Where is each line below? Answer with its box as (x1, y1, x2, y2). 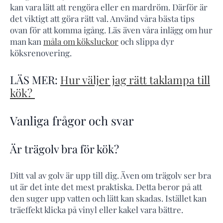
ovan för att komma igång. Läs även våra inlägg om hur (10, 24, 213, 35)
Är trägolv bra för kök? (10, 141, 119, 156)
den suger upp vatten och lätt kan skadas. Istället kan (10, 192, 207, 204)
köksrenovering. (10, 47, 72, 58)
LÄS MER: (10, 72, 60, 88)
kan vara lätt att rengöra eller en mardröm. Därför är (10, 1, 208, 12)
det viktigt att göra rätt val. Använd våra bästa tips (10, 12, 195, 24)
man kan (10, 35, 43, 47)
